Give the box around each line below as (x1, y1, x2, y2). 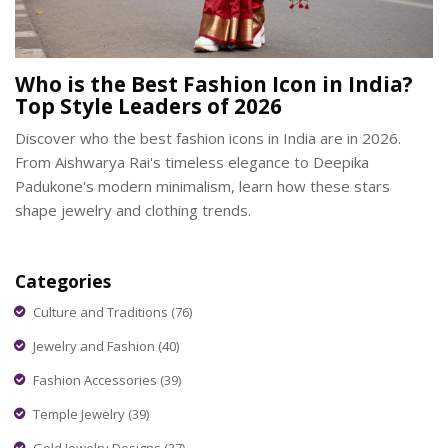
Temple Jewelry (33, 404, 128, 423)
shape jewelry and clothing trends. (15, 200, 251, 221)
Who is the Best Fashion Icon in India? (15, 70, 413, 99)
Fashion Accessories (33, 370, 160, 389)
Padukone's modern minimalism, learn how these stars (15, 176, 390, 197)
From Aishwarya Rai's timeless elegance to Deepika (15, 152, 369, 173)
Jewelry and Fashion (33, 336, 158, 355)
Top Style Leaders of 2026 (15, 92, 282, 121)
